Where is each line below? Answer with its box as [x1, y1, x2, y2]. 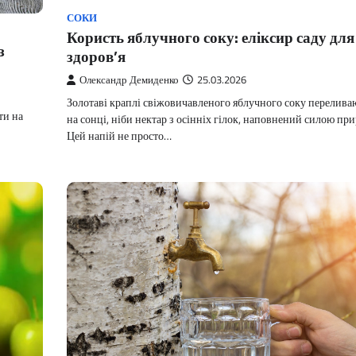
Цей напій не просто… [67, 127, 172, 145]
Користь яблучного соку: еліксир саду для [67, 25, 354, 48]
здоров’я [67, 44, 126, 68]
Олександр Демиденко [79, 72, 179, 87]
